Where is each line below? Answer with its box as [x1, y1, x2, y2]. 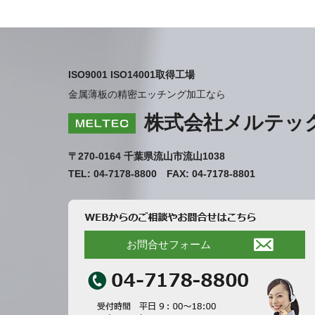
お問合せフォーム [127, 238, 211, 250]
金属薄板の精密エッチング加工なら [68, 89, 226, 100]
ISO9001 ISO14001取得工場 [68, 69, 195, 80]
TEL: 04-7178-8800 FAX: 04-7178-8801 [68, 167, 265, 179]
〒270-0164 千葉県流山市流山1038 [68, 150, 225, 162]
